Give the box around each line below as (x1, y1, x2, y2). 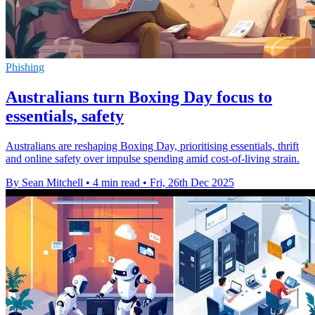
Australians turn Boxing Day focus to (6, 87, 272, 106)
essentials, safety (6, 106, 124, 125)
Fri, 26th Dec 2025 (150, 176, 234, 188)
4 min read (93, 176, 140, 188)
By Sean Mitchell (6, 176, 83, 188)
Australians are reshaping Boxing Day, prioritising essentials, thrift (6, 139, 299, 152)
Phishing (6, 60, 44, 73)
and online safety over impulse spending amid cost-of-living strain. (6, 152, 300, 165)
